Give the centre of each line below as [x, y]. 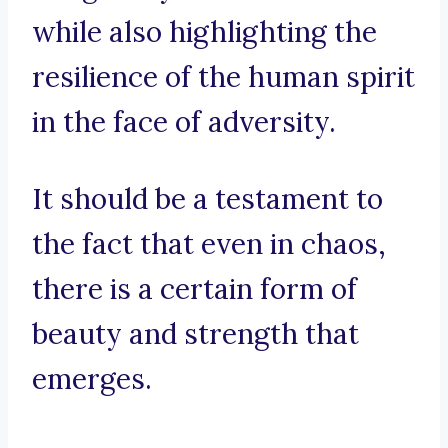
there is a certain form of [194, 289]
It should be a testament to [207, 199]
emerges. [92, 379]
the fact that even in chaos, [209, 244]
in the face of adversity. [184, 122]
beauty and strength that [195, 334]
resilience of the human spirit [223, 77]
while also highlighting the [204, 32]
